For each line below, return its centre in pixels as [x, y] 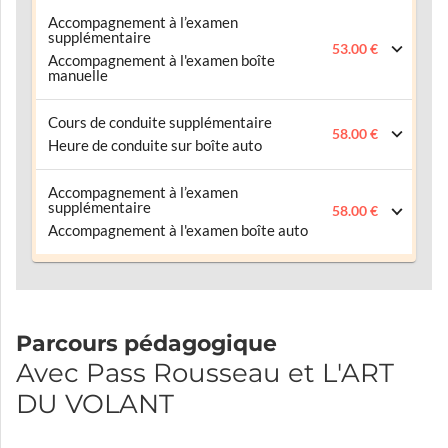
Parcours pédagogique [146, 343]
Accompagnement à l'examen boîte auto [178, 230]
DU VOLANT [95, 403]
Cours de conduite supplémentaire [160, 122]
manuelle [78, 75]
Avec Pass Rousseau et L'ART [205, 372]
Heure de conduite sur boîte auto [155, 145]
